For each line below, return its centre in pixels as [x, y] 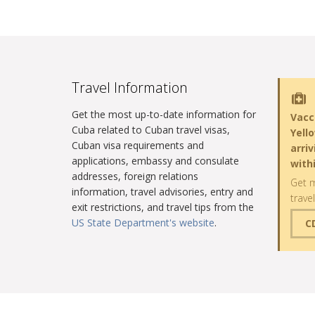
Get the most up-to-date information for [164, 114]
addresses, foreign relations [135, 176]
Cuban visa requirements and [138, 145]
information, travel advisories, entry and [162, 192]
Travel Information [130, 88]
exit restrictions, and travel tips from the [163, 207]
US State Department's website [143, 223]
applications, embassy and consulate [155, 161]
